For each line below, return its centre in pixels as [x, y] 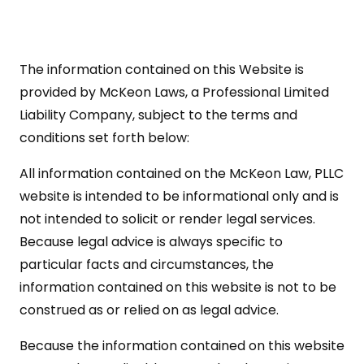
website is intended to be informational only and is [179, 196]
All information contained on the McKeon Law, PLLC [182, 173]
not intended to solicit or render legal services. [167, 219]
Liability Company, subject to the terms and [158, 115]
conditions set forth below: [104, 137]
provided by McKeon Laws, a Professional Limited [174, 92]
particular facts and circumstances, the [147, 264]
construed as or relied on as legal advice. [149, 310]
